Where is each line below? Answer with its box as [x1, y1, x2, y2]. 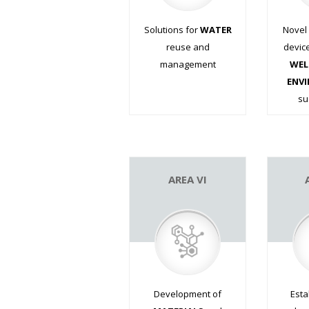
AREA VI [168, 172, 207, 186]
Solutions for [143, 23, 200, 36]
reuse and [166, 40, 210, 53]
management [159, 57, 216, 70]
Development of [154, 287, 221, 300]
